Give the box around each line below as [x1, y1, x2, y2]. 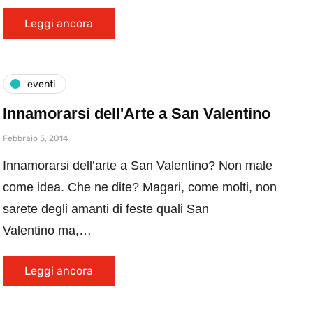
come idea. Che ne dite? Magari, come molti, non [3, 180, 277, 194]
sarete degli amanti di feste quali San [3, 202, 209, 216]
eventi [27, 78, 55, 90]
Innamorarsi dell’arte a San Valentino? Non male [3, 159, 272, 173]
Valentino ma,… [3, 224, 92, 238]
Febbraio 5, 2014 [3, 133, 68, 143]
